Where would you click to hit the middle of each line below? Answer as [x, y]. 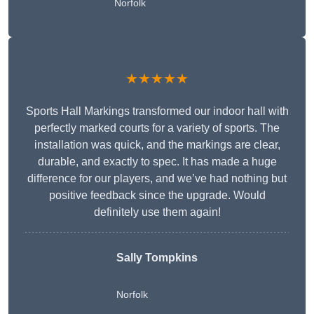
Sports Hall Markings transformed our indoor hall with [157, 111]
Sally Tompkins [157, 258]
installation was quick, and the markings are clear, [157, 145]
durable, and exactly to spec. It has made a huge [157, 162]
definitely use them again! [157, 212]
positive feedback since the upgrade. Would [157, 196]
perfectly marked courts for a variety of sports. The [157, 128]
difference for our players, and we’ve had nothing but [157, 179]
